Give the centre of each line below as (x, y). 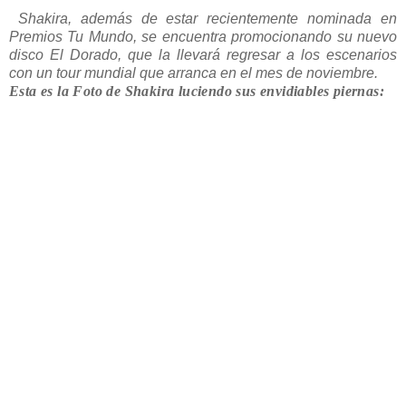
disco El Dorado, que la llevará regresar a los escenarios (203, 54)
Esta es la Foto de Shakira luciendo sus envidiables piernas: (197, 91)
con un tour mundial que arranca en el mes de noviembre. (193, 72)
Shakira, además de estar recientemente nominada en (203, 18)
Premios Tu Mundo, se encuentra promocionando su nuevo (203, 36)
